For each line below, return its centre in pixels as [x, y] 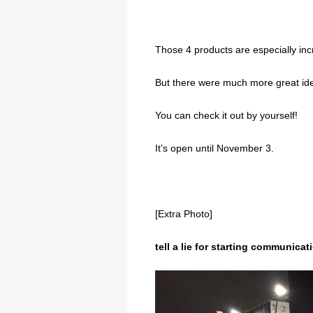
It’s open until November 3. [214, 148]
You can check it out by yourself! [226, 115]
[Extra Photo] [184, 213]
